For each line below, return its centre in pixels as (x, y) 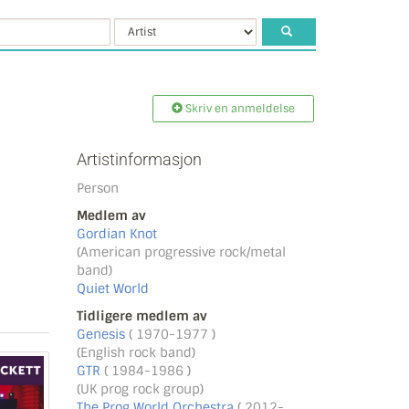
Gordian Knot (116, 234)
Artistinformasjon (139, 159)
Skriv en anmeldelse (239, 109)
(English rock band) (136, 352)
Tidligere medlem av (142, 316)
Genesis (102, 334)
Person (97, 188)
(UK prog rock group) (140, 389)
